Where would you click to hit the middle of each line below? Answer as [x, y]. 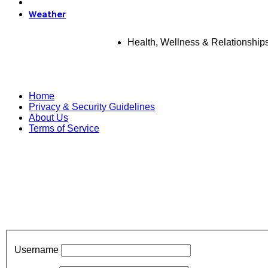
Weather [47, 15]
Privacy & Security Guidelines [92, 107]
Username [36, 249]
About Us [48, 118]
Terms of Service [64, 128]
